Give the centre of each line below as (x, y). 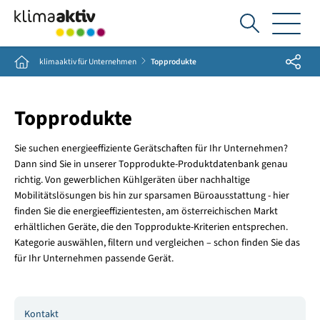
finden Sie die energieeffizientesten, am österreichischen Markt (146, 212)
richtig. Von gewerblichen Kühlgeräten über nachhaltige (132, 180)
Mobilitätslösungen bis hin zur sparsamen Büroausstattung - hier (151, 196)
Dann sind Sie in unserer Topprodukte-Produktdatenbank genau (151, 165)
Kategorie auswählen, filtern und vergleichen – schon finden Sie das (157, 243)
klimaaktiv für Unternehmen (87, 61)
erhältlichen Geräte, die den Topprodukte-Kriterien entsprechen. (151, 227)
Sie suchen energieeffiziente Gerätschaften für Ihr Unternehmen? (151, 149)
